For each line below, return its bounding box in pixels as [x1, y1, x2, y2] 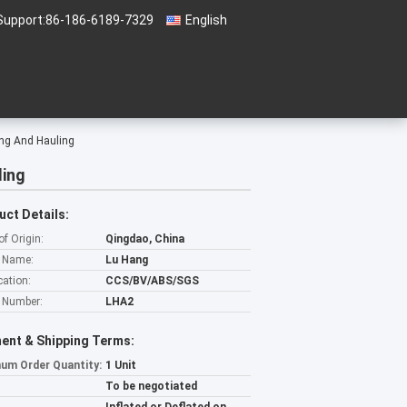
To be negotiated [105, 380, 197, 392]
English [185, 13, 227, 27]
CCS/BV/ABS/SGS [105, 274, 199, 287]
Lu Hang [105, 253, 148, 266]
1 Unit [105, 359, 136, 372]
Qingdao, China [105, 233, 184, 245]
